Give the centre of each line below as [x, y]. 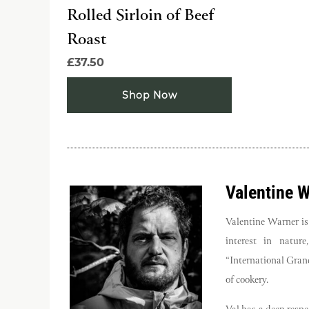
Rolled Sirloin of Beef [140, 17]
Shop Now [149, 96]
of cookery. [247, 280]
